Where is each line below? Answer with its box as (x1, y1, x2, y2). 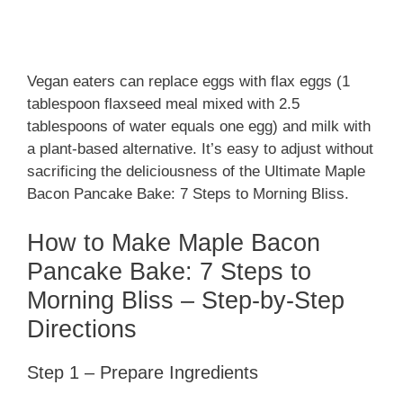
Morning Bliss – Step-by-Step (27, 286, 345, 314)
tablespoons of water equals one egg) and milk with (27, 118, 371, 136)
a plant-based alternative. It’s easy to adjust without (27, 140, 373, 158)
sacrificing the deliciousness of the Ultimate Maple (27, 163, 365, 181)
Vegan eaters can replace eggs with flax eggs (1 (27, 73, 350, 91)
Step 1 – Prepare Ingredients (27, 362, 258, 382)
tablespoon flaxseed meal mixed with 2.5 (27, 95, 300, 113)
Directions (27, 315, 137, 343)
